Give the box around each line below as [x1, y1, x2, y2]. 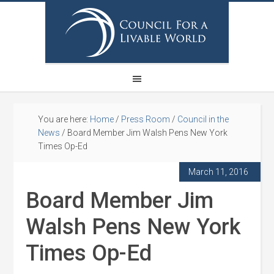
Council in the [177, 114, 229, 124]
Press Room [121, 114, 171, 124]
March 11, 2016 [188, 167, 248, 177]
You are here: [38, 114, 91, 124]
